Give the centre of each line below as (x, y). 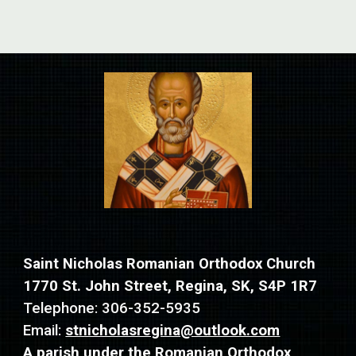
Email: (44, 330)
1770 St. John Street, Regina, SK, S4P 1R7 (170, 286)
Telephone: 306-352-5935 (112, 308)
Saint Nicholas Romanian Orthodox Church (170, 263)
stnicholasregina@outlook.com (173, 330)
